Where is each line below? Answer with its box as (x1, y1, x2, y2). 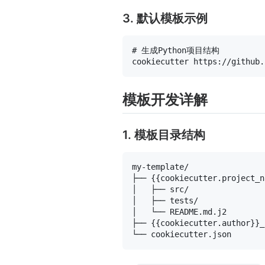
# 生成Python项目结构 (132, 45, 219, 55)
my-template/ (132, 161, 189, 172)
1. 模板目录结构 (122, 127, 205, 142)
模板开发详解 (122, 91, 208, 108)
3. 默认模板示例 (122, 11, 208, 25)
